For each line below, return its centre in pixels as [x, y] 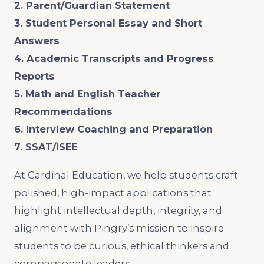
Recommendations [63, 111]
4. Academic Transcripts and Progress [114, 58]
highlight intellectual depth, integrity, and [118, 210]
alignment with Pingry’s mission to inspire [119, 228]
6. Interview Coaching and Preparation [113, 129]
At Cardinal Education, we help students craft [126, 175]
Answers [37, 40]
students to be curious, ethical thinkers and [122, 245]
